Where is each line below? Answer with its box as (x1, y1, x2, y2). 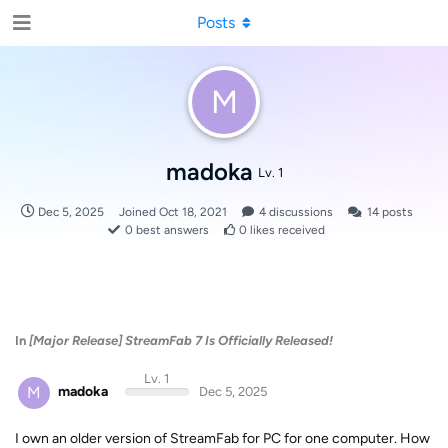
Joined (118, 205, 159, 219)
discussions (265, 205, 333, 219)
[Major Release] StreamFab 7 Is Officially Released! (29, 333, 333, 348)
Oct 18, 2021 (158, 205, 227, 219)
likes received (247, 223, 325, 237)
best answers (133, 223, 209, 237)
